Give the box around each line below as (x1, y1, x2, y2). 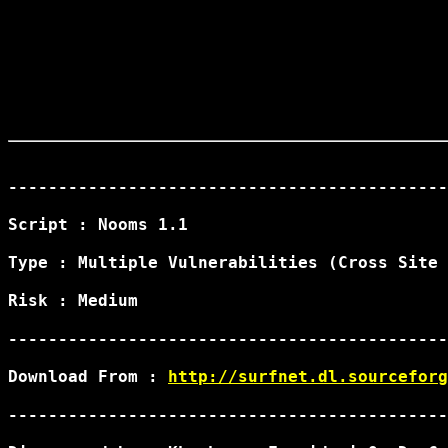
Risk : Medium (8, 291, 138, 310)
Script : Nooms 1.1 (8, 215, 188, 234)
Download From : (8, 367, 168, 386)
